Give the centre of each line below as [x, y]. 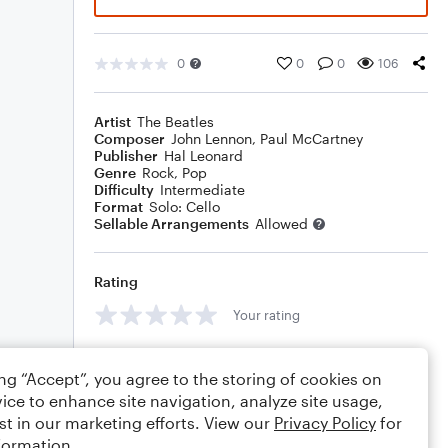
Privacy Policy [325, 422]
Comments [131, 359]
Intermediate [202, 189]
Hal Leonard [203, 155]
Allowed [281, 223]
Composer [129, 138]
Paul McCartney [311, 138]
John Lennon [211, 138]
